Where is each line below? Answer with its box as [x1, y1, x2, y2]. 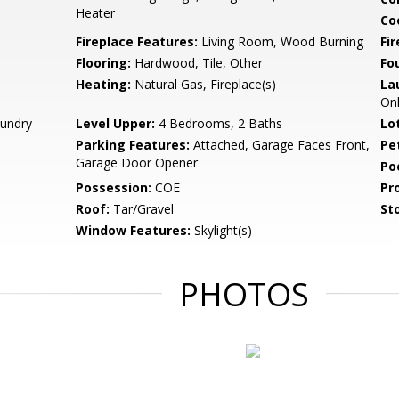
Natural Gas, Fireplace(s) [131, 76, 277, 93]
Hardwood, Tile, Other [131, 54, 264, 71]
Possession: [76, 179, 152, 196]
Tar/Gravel [110, 200, 175, 217]
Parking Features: [76, 136, 191, 153]
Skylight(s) [191, 222, 253, 239]
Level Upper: [76, 115, 156, 132]
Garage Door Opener [76, 154, 199, 171]
